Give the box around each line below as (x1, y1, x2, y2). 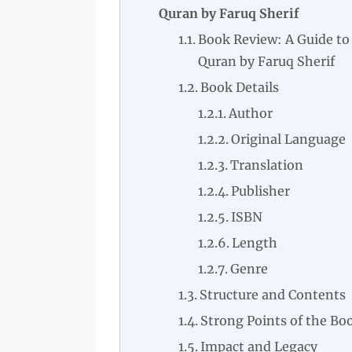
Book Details (200, 79, 280, 95)
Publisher (231, 183, 291, 199)
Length (232, 235, 278, 251)
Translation (230, 157, 304, 173)
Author (229, 105, 273, 121)
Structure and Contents (200, 287, 346, 302)
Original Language (231, 131, 346, 147)
